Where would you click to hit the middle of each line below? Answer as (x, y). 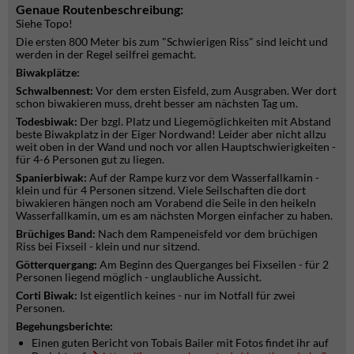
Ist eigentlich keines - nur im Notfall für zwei (188, 296)
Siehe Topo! (44, 24)
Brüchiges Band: (57, 234)
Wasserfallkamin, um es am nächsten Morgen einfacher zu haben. (174, 216)
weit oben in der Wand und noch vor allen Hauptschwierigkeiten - (176, 147)
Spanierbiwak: (51, 178)
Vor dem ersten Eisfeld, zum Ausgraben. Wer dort (216, 91)
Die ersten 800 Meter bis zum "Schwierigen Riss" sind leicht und (172, 42)
